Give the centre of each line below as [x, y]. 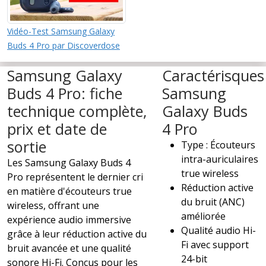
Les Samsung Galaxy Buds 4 [69, 162]
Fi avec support [215, 244]
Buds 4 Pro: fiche [65, 93]
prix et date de [57, 129]
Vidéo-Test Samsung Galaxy [61, 31]
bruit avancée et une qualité [69, 248]
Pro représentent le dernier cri [75, 177]
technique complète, [77, 111]
